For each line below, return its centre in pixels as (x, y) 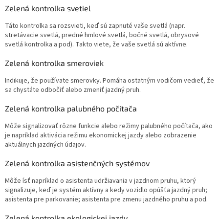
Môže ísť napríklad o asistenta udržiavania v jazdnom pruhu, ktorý (100, 181)
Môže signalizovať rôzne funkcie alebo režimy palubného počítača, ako (109, 126)
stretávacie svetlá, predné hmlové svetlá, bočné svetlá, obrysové (102, 35)
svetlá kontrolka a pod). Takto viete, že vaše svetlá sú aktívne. (96, 45)
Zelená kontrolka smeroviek (54, 63)
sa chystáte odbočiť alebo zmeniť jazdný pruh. (73, 90)
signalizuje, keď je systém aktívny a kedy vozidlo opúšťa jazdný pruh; (106, 190)
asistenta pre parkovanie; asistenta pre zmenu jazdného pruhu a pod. (106, 200)
